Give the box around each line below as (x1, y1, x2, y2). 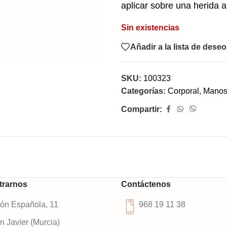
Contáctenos (121, 180, 171, 189)
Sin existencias (121, 23, 179, 32)
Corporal (168, 87, 199, 96)
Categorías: (121, 87, 166, 96)
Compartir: (121, 105, 162, 114)
